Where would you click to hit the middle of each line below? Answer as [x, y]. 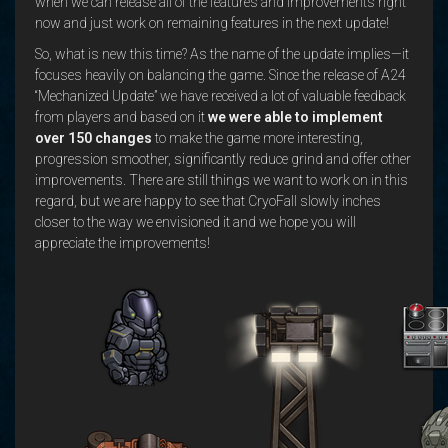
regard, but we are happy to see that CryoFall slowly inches [208, 201]
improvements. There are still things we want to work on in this [221, 180]
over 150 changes [93, 138]
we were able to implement [295, 117]
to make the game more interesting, [257, 138]
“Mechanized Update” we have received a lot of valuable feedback [220, 96]
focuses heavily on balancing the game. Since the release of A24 [220, 75]
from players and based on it [121, 117]
